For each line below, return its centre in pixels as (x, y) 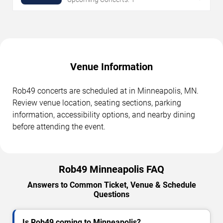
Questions (111, 195)
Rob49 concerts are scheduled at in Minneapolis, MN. (106, 91)
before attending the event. (59, 127)
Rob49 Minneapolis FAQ (111, 169)
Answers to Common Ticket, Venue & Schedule (111, 185)
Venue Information (111, 67)
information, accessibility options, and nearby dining (104, 115)
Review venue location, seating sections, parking (97, 103)
